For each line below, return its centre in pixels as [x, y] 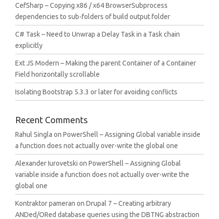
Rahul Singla [34, 134]
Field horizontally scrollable [58, 74]
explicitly [29, 45]
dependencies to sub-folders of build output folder [93, 17]
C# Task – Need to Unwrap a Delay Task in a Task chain [98, 34]
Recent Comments [52, 120]
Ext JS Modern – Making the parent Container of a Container [106, 63]
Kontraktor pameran [45, 203]
